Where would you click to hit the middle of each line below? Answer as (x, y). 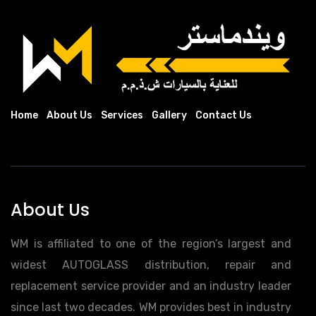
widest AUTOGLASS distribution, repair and (151, 265)
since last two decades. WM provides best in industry (151, 308)
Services (122, 116)
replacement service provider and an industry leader (151, 286)
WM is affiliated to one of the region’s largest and (151, 244)
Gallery (169, 116)
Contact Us (224, 116)
